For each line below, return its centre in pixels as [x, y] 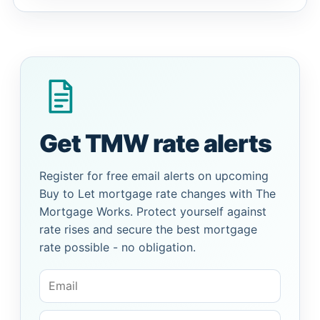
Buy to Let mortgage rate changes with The [157, 194]
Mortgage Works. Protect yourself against [153, 211]
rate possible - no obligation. [117, 247]
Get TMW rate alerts [155, 143]
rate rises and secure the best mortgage [148, 229]
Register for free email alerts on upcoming [154, 176]
